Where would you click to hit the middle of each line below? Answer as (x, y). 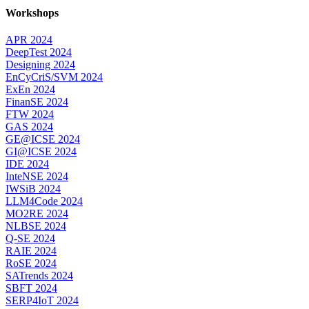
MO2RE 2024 (37, 214)
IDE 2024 (27, 164)
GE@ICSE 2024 (43, 139)
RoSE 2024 (31, 263)
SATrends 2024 (39, 276)
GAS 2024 (29, 127)
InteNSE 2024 (37, 177)
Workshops (32, 12)
